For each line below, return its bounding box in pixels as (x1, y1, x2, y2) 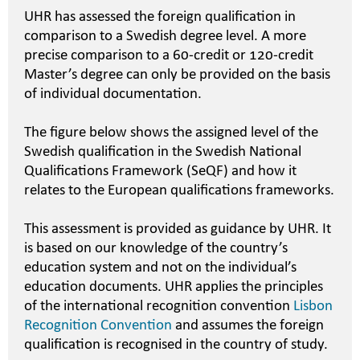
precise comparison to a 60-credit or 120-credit (24, 48, 313, 63)
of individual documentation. (24, 87, 202, 102)
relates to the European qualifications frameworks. (24, 183, 334, 198)
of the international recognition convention (24, 299, 293, 314)
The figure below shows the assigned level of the (24, 125, 318, 141)
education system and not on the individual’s (24, 260, 297, 276)
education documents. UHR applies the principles (24, 280, 323, 295)
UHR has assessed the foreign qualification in (24, 10, 296, 25)
